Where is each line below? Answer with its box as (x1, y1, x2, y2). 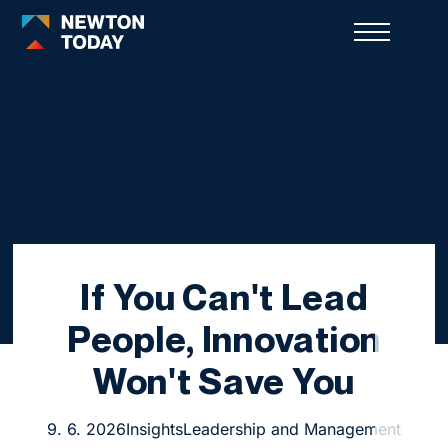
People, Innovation (67, 316, 381, 360)
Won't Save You (92, 358, 356, 402)
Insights (125, 418, 183, 439)
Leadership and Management (182, 418, 401, 439)
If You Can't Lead (80, 274, 368, 318)
